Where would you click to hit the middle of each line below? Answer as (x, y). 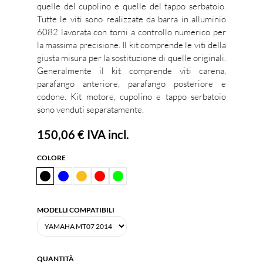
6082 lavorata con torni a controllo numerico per (131, 32)
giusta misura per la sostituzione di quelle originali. (131, 58)
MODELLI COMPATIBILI (76, 210)
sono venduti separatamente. (90, 109)
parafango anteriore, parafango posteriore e (131, 84)
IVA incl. (107, 134)
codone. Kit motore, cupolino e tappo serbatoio (131, 97)
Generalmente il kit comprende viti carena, (131, 71)
